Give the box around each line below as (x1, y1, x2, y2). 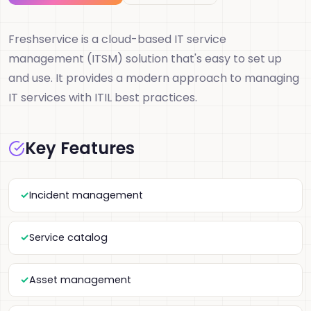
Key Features (25, 137, 135, 160)
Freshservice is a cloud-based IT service (8, 31, 226, 47)
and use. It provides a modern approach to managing (8, 70, 299, 86)
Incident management (29, 188, 143, 202)
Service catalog (29, 230, 108, 244)
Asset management (29, 273, 131, 287)
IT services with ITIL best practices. (8, 90, 197, 106)
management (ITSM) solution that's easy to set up (8, 51, 282, 67)
